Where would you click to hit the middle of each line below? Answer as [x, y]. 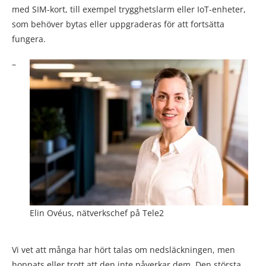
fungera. [29, 39]
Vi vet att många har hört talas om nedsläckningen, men [123, 249]
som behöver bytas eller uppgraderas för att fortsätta [118, 24]
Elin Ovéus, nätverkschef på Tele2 [97, 213]
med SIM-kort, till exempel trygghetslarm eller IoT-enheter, [129, 9]
